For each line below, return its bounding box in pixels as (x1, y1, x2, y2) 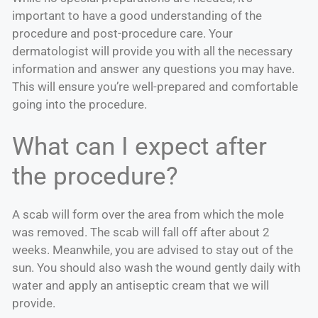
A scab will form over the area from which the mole (12, 207, 284, 221)
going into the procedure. (12, 97, 147, 112)
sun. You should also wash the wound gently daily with (12, 260, 300, 275)
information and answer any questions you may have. (12, 62, 295, 77)
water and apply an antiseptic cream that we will (12, 278, 269, 292)
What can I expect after (12, 131, 267, 161)
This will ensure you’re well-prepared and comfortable (12, 79, 298, 94)
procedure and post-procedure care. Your (12, 26, 233, 41)
